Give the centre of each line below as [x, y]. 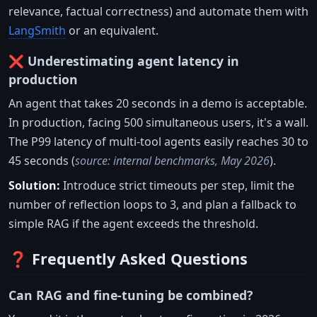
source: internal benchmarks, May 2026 [172, 161]
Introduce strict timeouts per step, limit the [177, 186]
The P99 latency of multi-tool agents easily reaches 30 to [158, 142]
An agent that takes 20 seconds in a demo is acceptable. [158, 104]
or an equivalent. [112, 31]
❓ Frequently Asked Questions [128, 259]
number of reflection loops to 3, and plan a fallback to [152, 205]
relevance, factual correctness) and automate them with [158, 12]
